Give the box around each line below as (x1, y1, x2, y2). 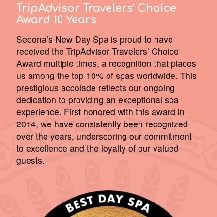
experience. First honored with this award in (16, 106, 185, 118)
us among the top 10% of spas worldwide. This (16, 69, 197, 82)
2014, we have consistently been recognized (16, 118, 188, 130)
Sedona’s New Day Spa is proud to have (16, 33, 173, 46)
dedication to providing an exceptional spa (16, 93, 179, 106)
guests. (16, 154, 45, 167)
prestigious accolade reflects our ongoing (16, 81, 175, 94)
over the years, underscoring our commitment (16, 130, 192, 142)
